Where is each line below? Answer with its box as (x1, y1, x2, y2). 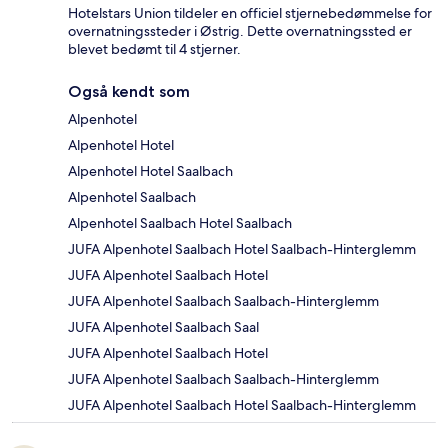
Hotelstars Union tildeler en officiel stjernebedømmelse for (68, 3, 432, 22)
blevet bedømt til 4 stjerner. (68, 39, 241, 58)
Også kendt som (68, 81, 190, 101)
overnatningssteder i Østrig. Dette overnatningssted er (68, 21, 412, 40)
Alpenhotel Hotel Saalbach (68, 161, 233, 180)
